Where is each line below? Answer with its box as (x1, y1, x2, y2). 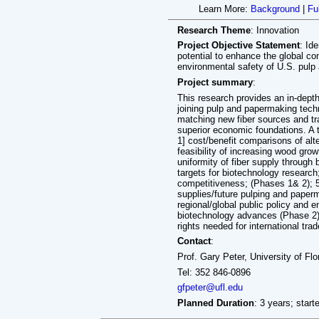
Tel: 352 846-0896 (177, 266, 251, 278)
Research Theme (177, 24, 251, 36)
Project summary (177, 76, 253, 88)
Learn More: (199, 4, 251, 15)
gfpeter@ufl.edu (177, 282, 244, 293)
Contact (177, 236, 211, 247)
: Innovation (251, 24, 300, 36)
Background (251, 4, 300, 15)
